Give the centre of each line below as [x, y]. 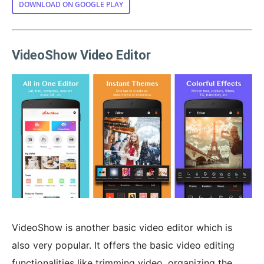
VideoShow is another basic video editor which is [122, 227]
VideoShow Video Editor [81, 55]
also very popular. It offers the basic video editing [123, 245]
